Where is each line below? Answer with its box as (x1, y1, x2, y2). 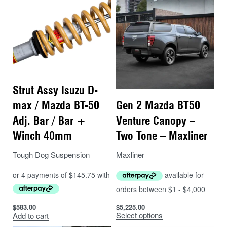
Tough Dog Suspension (13, 149, 90, 160)
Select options (116, 210, 163, 221)
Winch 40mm (13, 129, 72, 143)
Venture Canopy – (116, 113, 195, 127)
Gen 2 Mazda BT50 (116, 98, 200, 112)
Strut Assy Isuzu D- (13, 84, 98, 97)
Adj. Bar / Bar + (13, 114, 86, 128)
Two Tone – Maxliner (116, 129, 207, 142)
